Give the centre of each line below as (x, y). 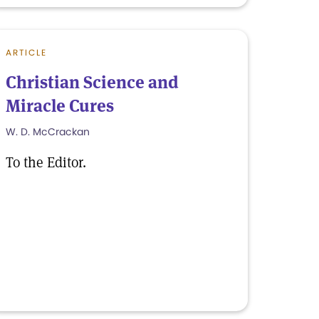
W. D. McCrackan (48, 132)
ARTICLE (26, 52)
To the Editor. (46, 162)
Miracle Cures (60, 106)
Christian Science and (92, 82)
